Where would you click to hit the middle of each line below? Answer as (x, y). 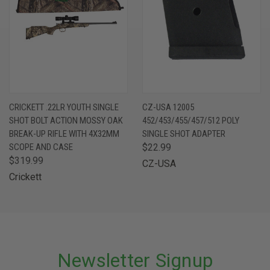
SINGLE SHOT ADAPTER (184, 133)
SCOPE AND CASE (41, 147)
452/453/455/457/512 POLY (191, 120)
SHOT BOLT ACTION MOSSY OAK (66, 120)
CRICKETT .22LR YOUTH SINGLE (64, 107)
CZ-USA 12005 (168, 107)
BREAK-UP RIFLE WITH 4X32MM (64, 133)
